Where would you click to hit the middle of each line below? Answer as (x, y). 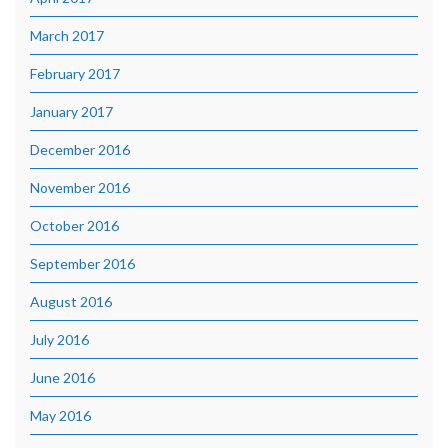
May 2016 (60, 416)
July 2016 (59, 340)
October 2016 (74, 226)
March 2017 (67, 36)
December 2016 (80, 150)
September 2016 (82, 264)
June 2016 (62, 378)
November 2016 (80, 188)
